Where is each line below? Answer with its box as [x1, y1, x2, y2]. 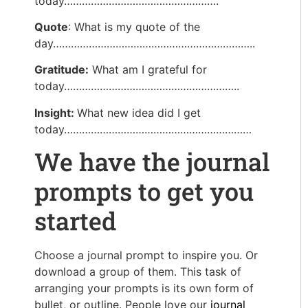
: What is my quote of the [68, 19, 200, 34]
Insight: [34, 105, 77, 120]
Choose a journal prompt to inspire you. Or [34, 248, 258, 263]
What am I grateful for [89, 63, 207, 77]
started [34, 204, 116, 238]
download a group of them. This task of [34, 265, 241, 279]
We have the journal [34, 145, 269, 179]
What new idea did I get [77, 105, 201, 120]
